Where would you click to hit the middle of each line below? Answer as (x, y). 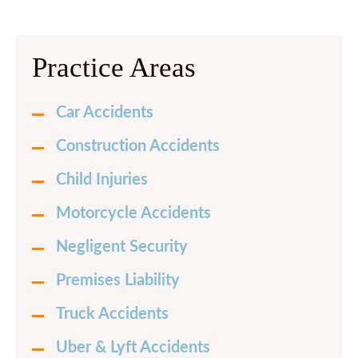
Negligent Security (122, 247)
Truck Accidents (112, 314)
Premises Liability (118, 280)
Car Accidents (105, 113)
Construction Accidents (138, 146)
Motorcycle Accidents (133, 213)
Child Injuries (102, 180)
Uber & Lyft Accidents (133, 348)
